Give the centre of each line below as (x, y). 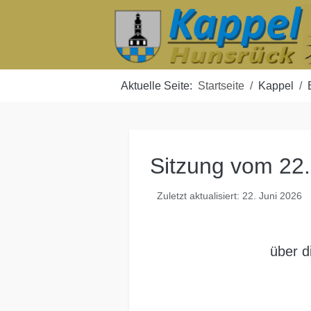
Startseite (221, 86)
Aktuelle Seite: (160, 86)
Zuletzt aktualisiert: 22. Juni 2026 (229, 196)
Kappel (276, 86)
